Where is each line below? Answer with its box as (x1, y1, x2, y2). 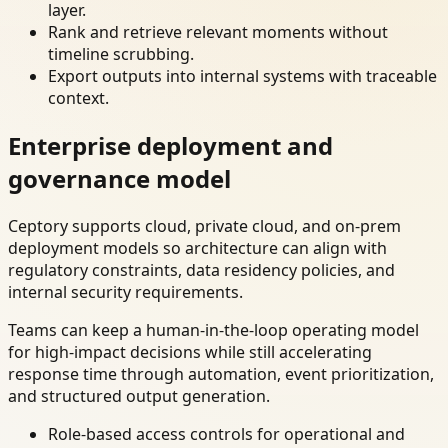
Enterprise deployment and (8, 129, 333, 163)
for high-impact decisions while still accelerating (8, 341, 372, 364)
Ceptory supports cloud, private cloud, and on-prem (8, 215, 401, 238)
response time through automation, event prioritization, (8, 363, 434, 386)
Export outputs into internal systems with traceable (48, 65, 437, 88)
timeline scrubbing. (48, 43, 194, 66)
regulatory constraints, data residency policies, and (8, 259, 395, 282)
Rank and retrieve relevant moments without (48, 21, 388, 44)
